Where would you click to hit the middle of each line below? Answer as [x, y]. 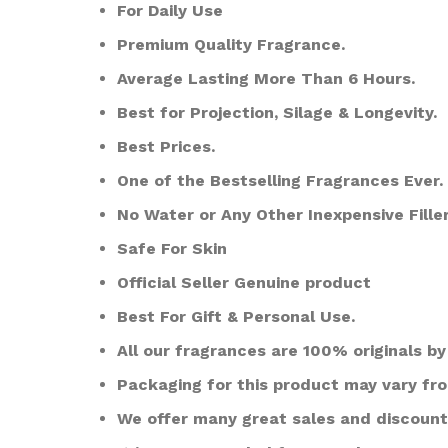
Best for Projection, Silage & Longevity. [277, 112]
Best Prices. [166, 146]
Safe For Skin [172, 248]
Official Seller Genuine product [244, 282]
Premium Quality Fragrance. [231, 44]
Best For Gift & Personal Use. [236, 316]
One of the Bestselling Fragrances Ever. [280, 180]
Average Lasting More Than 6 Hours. [266, 78]
